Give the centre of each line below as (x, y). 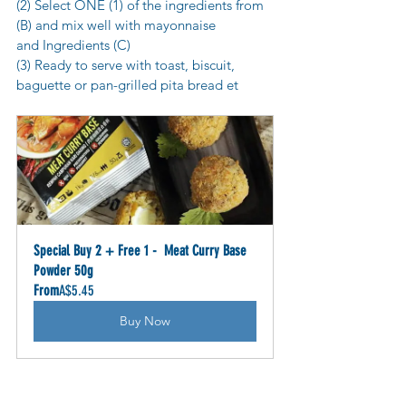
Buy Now (145, 321)
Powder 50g (63, 271)
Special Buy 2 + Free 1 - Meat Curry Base (142, 251)
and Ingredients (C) (73, 45)
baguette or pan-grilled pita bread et (127, 85)
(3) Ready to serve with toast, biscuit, (127, 65)
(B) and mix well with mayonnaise (118, 25)
